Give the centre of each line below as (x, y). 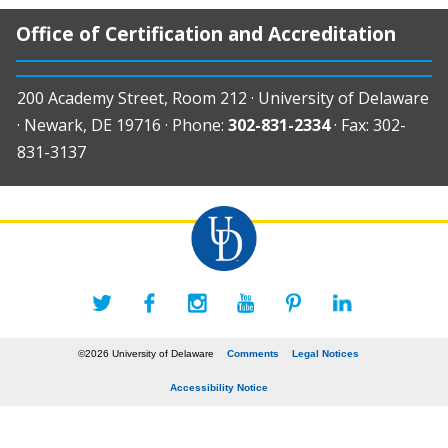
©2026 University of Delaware (146, 353)
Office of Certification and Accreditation (206, 33)
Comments (253, 353)
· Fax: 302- (368, 125)
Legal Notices (326, 353)
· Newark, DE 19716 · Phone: (122, 125)
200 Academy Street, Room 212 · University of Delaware (223, 98)
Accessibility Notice (218, 387)
